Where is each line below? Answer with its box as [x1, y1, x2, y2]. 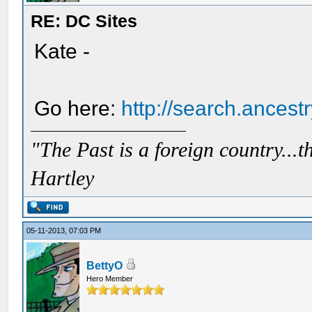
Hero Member [86, 274, 134, 283]
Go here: [34, 97, 122, 120]
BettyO [86, 260, 123, 272]
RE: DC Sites [31, 11, 138, 31]
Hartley [31, 167, 95, 189]
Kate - [34, 40, 91, 63]
